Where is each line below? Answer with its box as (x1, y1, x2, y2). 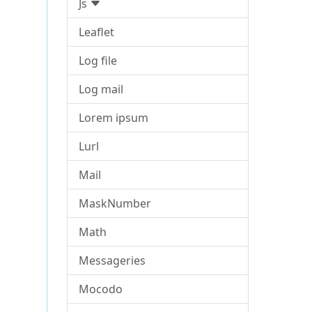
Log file (79, 53, 118, 68)
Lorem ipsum (79, 110, 149, 125)
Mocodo (79, 281, 123, 297)
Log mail (79, 81, 124, 97)
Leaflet (79, 24, 115, 40)
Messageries (79, 253, 146, 268)
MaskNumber (79, 196, 152, 211)
